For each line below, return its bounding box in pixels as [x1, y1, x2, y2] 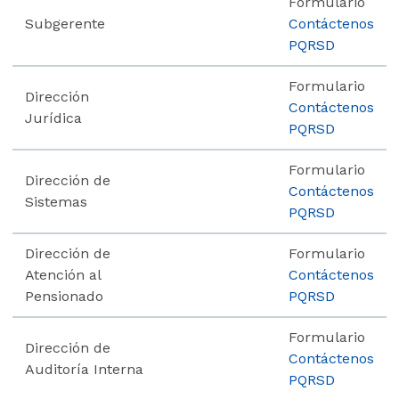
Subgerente [25, 14, 105, 32]
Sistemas [25, 192, 87, 210]
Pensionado [25, 287, 103, 305]
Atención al [25, 265, 102, 283]
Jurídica [25, 109, 82, 126]
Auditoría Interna [25, 360, 143, 378]
